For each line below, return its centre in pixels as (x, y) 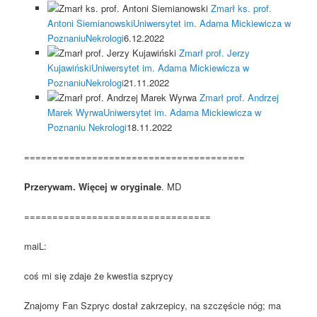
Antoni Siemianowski (90, 23)
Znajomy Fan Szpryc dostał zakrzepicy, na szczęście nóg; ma (153, 306)
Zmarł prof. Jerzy (214, 52)
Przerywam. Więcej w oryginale (93, 186)
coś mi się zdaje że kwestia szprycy (99, 276)
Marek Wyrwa (75, 112)
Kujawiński (69, 67)
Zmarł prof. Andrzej (239, 97)
